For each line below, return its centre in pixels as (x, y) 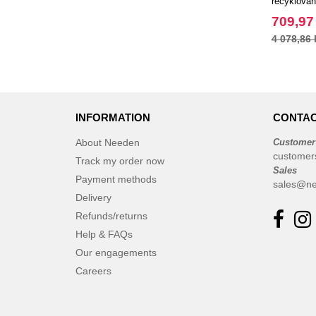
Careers (93, 271)
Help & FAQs (104, 234)
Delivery (93, 197)
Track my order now (120, 161)
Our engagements (116, 253)
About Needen (108, 142)
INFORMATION (113, 117)
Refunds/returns (111, 216)
